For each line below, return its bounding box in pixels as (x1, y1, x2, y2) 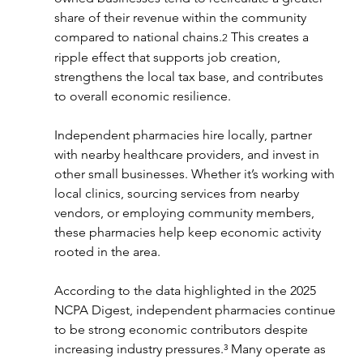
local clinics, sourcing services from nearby (53, 185, 302, 201)
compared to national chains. (53, 28, 222, 45)
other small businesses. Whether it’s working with (53, 165, 338, 181)
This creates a (227, 28, 312, 45)
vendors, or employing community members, (53, 204, 318, 220)
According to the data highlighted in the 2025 (53, 282, 319, 298)
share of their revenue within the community (53, 9, 310, 25)
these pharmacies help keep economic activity (53, 224, 324, 240)
